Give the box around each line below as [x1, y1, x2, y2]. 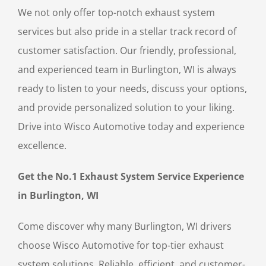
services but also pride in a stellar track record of [18, 25, 236, 39]
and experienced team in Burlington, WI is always [18, 63, 236, 77]
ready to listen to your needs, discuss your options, [18, 82, 247, 96]
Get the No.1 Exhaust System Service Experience [18, 170, 244, 183]
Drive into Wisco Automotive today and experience [18, 120, 245, 134]
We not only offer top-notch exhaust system [18, 6, 215, 20]
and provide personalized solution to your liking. [18, 101, 235, 115]
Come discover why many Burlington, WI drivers [18, 220, 232, 233]
